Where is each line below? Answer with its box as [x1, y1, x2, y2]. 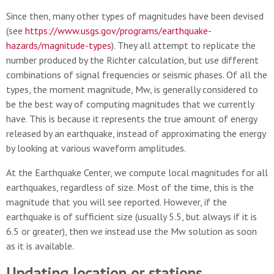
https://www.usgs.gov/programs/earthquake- [25, 24, 212, 37]
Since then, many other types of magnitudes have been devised [6, 10, 264, 22]
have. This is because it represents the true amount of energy [6, 113, 257, 125]
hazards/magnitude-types [6, 39, 111, 51]
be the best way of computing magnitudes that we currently [6, 98, 254, 110]
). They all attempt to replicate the [111, 39, 256, 51]
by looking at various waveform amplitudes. [6, 142, 186, 154]
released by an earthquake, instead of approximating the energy [6, 127, 265, 139]
